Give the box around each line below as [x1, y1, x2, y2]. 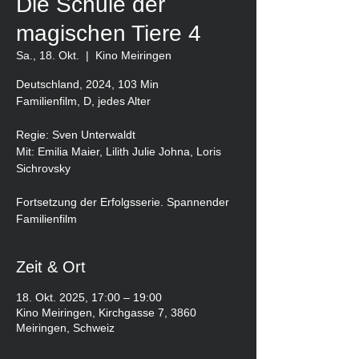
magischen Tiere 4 [16, 21, 201, 46]
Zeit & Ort [16, 258, 86, 276]
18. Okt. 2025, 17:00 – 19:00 [16, 291, 162, 304]
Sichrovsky [16, 162, 71, 175]
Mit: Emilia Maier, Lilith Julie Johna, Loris [16, 145, 221, 158]
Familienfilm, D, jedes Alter [16, 95, 151, 107]
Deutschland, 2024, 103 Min [16, 78, 159, 91]
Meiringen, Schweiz [16, 321, 115, 334]
